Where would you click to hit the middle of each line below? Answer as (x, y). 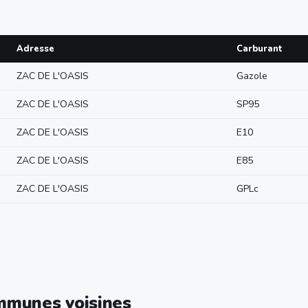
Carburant (260, 49)
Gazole (252, 76)
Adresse (35, 49)
